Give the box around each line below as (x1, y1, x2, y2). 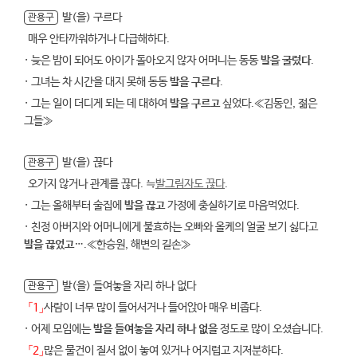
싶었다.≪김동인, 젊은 (220, 97, 317, 110)
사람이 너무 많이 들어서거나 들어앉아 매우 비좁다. (44, 301, 262, 314)
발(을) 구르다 (62, 11, 122, 24)
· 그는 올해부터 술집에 (24, 199, 124, 212)
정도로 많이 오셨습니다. (218, 323, 324, 335)
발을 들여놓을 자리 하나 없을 (93, 323, 218, 335)
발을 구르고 (170, 97, 220, 110)
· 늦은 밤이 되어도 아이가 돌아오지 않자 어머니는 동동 (24, 54, 261, 67)
